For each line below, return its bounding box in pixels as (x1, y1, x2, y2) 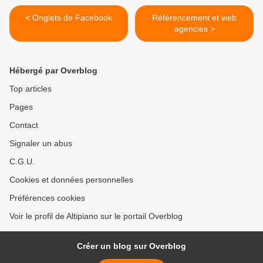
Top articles (9, 84, 52, 93)
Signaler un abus (9, 139, 72, 148)
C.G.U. (9, 157, 35, 166)
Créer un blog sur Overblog (77, 241, 186, 251)
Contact (9, 120, 38, 130)
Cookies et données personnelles (9, 175, 133, 184)
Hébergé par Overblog (9, 66, 97, 75)
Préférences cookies (9, 193, 85, 203)
